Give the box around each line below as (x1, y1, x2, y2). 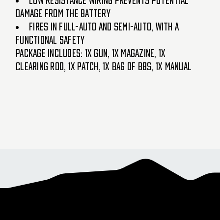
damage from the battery (16, 8, 110, 19)
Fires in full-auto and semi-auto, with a (29, 22, 179, 32)
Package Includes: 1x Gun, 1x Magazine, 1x (16, 48, 166, 58)
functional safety (16, 35, 85, 45)
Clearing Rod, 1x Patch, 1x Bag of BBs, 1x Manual (16, 61, 192, 72)
